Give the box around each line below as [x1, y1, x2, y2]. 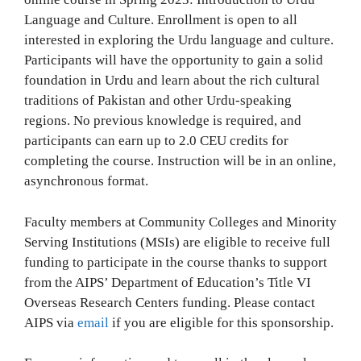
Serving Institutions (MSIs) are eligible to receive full [24, 234, 330, 250]
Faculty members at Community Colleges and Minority [24, 214, 337, 230]
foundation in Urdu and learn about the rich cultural [24, 73, 320, 88]
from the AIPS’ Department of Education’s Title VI [24, 274, 311, 290]
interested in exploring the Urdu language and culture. [24, 32, 334, 48]
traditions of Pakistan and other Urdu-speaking [24, 93, 292, 108]
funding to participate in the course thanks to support [24, 254, 327, 270]
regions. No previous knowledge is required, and [24, 113, 301, 128]
